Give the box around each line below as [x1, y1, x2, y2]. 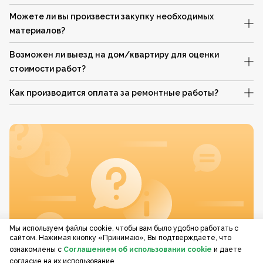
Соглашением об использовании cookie [63, 245, 212, 254]
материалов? [9, 26, 65, 35]
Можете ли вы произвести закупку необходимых [9, 12, 214, 21]
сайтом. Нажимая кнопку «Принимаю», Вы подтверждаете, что [9, 234, 231, 242]
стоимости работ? [9, 64, 86, 73]
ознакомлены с [9, 245, 62, 254]
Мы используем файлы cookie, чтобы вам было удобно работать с [9, 224, 238, 232]
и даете [214, 245, 242, 254]
